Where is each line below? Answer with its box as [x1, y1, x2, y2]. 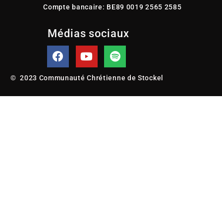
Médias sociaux [48, 27, 129, 40]
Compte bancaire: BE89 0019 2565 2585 [43, 3, 182, 11]
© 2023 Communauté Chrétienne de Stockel [10, 74, 164, 82]
